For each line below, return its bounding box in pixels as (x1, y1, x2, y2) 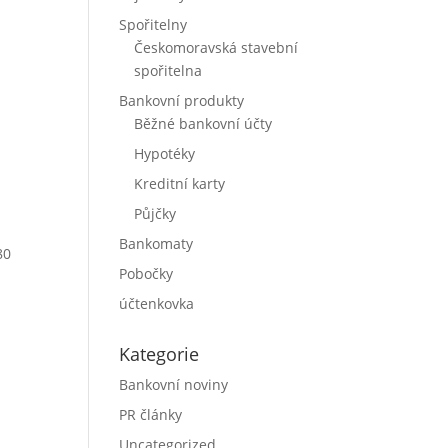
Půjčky (134, 204, 177, 223)
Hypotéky (134, 144, 196, 163)
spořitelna (134, 61, 203, 80)
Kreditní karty (134, 174, 226, 193)
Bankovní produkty (119, 91, 245, 110)
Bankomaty (119, 234, 194, 253)
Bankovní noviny (119, 375, 229, 394)
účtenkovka (119, 294, 195, 313)
